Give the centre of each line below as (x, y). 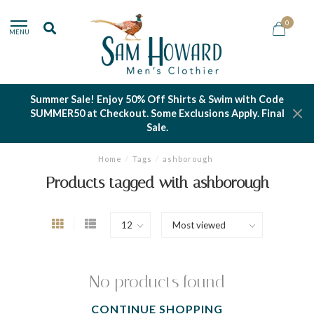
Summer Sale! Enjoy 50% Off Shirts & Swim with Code (157, 99)
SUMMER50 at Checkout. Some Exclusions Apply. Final (157, 113)
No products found (157, 282)
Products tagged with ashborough (157, 183)
